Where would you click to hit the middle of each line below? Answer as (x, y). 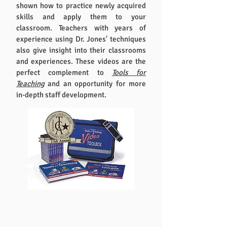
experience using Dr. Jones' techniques (81, 39)
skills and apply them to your (81, 17)
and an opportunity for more (95, 84)
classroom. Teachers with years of (81, 28)
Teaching (30, 84)
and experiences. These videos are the (81, 61)
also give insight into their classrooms (81, 50)
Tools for (129, 72)
